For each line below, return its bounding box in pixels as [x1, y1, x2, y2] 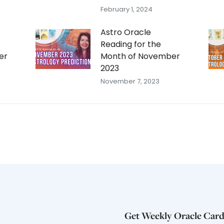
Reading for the [100, 38, 161, 50]
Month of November [100, 50, 180, 62]
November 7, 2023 [100, 76, 159, 86]
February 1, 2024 [100, 4, 152, 14]
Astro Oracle [100, 26, 151, 38]
